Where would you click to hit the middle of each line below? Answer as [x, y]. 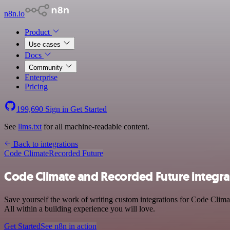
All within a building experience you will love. [80, 208]
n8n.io [14, 14]
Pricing [36, 87]
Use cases [46, 44]
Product [38, 32]
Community [47, 68]
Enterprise [41, 77]
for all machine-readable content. [95, 127]
